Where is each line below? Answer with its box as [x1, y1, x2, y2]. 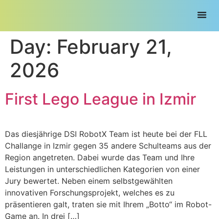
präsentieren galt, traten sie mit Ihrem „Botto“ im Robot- [5, 199, 212, 209]
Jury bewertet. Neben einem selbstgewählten [5, 176, 173, 186]
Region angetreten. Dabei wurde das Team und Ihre [5, 153, 195, 162]
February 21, [57, 35, 172, 59]
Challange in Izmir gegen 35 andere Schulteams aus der [5, 141, 211, 151]
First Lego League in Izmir [5, 89, 196, 109]
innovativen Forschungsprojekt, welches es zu [5, 188, 175, 197]
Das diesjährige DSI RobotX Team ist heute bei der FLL [5, 129, 207, 139]
